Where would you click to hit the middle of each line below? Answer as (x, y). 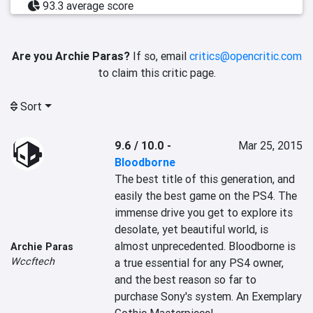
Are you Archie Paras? (71, 56)
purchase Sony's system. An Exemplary (209, 296)
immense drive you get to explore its (204, 212)
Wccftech (32, 261)
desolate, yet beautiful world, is (192, 229)
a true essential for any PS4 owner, (199, 263)
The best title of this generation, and (205, 179)
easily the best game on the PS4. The (206, 196)
